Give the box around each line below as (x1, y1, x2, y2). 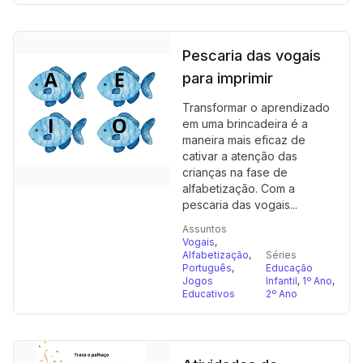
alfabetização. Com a (182, 181, 295, 195)
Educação (266, 262, 313, 274)
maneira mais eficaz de (182, 133, 305, 147)
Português (182, 262, 232, 274)
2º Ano (266, 288, 297, 300)
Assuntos (182, 223, 227, 235)
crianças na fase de (182, 165, 288, 179)
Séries (266, 249, 297, 261)
